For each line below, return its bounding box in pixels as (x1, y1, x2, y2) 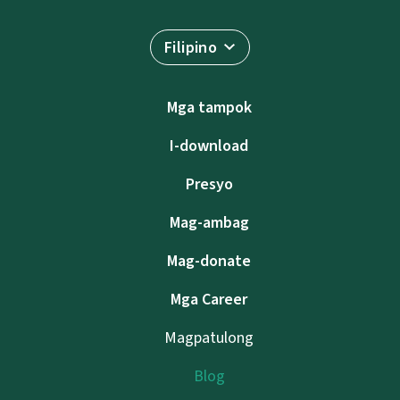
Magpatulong (164, 327, 254, 349)
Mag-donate (167, 250, 251, 272)
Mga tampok (166, 96, 252, 119)
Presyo (185, 173, 233, 196)
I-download (170, 135, 248, 157)
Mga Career (171, 288, 247, 311)
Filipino (164, 37, 218, 59)
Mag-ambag (169, 212, 249, 234)
